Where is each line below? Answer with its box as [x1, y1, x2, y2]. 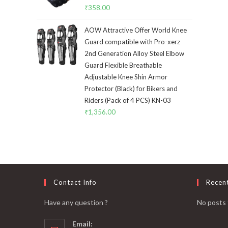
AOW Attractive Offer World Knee [84, 26, 187, 35]
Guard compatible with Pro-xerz [84, 38, 180, 46]
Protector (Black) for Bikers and [84, 84, 178, 93]
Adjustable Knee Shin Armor [84, 73, 167, 81]
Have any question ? [44, 198, 108, 207]
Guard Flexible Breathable [84, 61, 162, 70]
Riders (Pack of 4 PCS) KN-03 [84, 96, 171, 105]
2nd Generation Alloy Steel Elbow [84, 49, 184, 58]
